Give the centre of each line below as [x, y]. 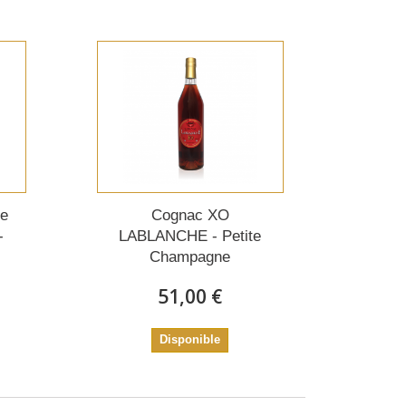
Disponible [190, 340]
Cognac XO [190, 216]
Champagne [190, 257]
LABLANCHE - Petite [190, 237]
